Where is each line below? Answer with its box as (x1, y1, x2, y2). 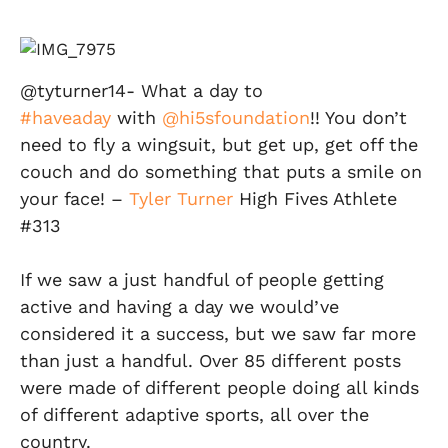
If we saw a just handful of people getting (20, 269, 384, 291)
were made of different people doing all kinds (20, 377, 419, 399)
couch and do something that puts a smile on (20, 161, 422, 183)
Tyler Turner (129, 188, 233, 210)
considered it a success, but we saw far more (20, 323, 416, 345)
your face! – (20, 188, 129, 210)
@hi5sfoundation (162, 107, 310, 129)
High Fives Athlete (233, 188, 397, 210)
